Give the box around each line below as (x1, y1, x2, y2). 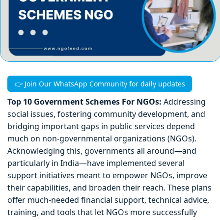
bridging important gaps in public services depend (7, 121, 195, 132)
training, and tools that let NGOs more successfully (7, 207, 197, 218)
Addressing (164, 96, 206, 108)
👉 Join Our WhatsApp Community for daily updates (14, 79, 185, 89)
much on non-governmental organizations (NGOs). (7, 133, 196, 144)
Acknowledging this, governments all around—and (7, 145, 196, 157)
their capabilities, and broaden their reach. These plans (7, 182, 212, 193)
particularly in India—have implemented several (7, 158, 185, 169)
